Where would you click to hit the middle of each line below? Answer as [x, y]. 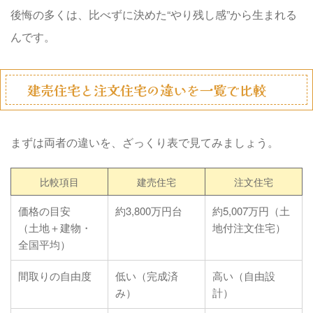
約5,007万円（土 [251, 210]
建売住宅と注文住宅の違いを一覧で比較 [147, 89]
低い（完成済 [147, 275]
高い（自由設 [244, 275]
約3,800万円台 [149, 210]
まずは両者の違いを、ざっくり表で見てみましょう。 [145, 142]
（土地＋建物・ [55, 227]
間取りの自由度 [55, 275]
